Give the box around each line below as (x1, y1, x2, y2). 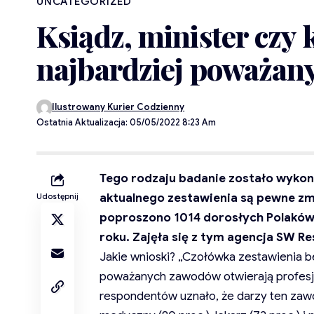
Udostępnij (36, 191, 78, 202)
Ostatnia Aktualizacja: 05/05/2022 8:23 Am (36, 117, 216, 129)
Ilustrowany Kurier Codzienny (52, 102, 185, 114)
